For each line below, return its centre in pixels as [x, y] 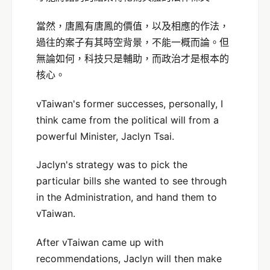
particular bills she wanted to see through [131, 181]
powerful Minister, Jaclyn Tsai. [105, 136]
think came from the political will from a [127, 120]
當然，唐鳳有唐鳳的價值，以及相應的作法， [133, 26]
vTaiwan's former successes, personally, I [130, 103]
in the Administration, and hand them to [127, 197]
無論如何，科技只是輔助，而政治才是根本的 [133, 58]
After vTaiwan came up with [100, 243]
